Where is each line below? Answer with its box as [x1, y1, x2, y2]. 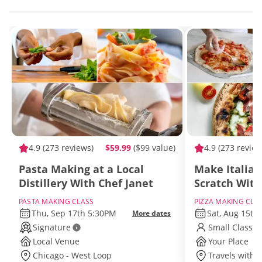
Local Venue [33, 236, 80, 247]
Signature [33, 222, 71, 233]
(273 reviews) [40, 142, 94, 154]
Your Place [208, 236, 249, 247]
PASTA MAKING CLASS [19, 196, 94, 207]
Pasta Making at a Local [19, 162, 144, 177]
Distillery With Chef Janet [19, 176, 153, 191]
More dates [132, 208, 171, 219]
